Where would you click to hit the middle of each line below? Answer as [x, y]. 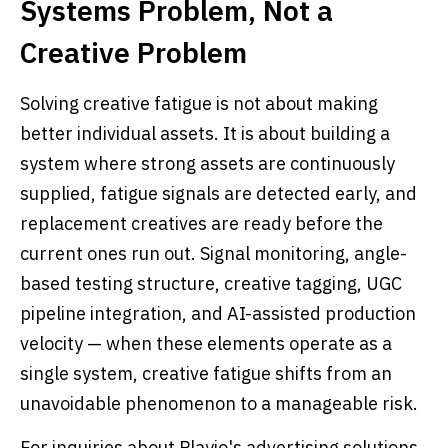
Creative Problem [133, 52]
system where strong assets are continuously [207, 163]
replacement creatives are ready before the [201, 223]
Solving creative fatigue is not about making [199, 103]
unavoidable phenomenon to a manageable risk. [219, 403]
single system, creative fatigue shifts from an [206, 373]
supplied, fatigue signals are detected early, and [218, 193]
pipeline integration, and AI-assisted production [218, 313]
